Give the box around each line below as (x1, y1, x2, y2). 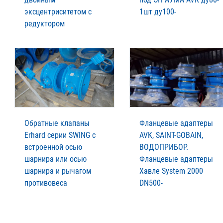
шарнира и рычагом (24, 166, 91, 176)
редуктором (24, 18, 65, 28)
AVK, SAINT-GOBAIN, (139, 130, 203, 140)
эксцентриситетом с (24, 6, 92, 16)
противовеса (24, 178, 67, 188)
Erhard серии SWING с (24, 130, 96, 140)
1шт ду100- (139, 6, 176, 16)
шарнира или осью (24, 154, 87, 164)
